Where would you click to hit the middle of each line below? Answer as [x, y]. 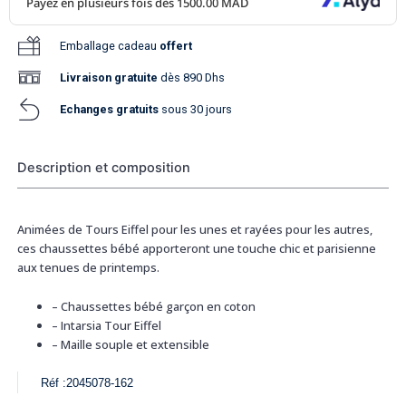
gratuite [136, 77]
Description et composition [103, 167]
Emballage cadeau [110, 45]
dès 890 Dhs [192, 77]
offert [176, 45]
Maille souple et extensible [134, 344]
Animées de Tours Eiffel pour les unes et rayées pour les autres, [194, 229]
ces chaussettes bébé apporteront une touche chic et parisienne [196, 248]
